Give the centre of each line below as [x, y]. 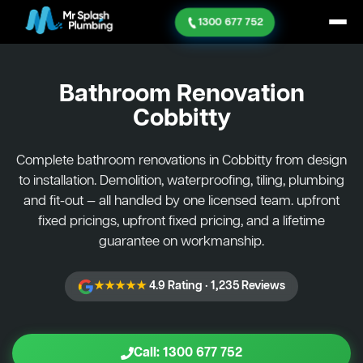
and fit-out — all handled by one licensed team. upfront [181, 201]
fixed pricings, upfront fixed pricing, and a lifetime [181, 222]
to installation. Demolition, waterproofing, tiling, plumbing [181, 181]
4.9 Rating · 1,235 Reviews [216, 286]
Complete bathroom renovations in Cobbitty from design [181, 161]
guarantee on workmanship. [181, 242]
